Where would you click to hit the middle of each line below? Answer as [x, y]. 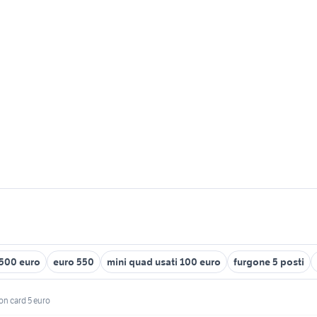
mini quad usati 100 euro [164, 262]
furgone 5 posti [269, 262]
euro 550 [74, 262]
